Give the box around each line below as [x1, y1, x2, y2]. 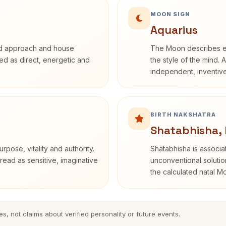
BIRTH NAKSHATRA [150, 111, 216, 118]
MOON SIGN [150, 11, 190, 18]
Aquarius [150, 23, 198, 37]
